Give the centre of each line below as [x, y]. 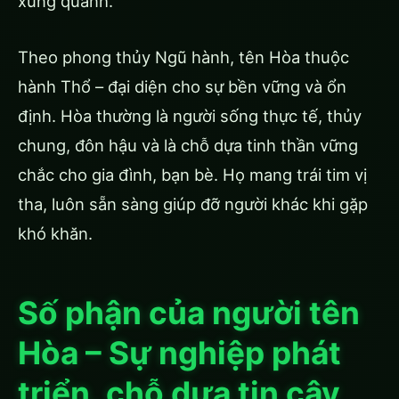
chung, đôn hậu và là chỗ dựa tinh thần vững [188, 146]
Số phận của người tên [189, 313]
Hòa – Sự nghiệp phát [179, 354]
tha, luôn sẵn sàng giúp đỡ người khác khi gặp [193, 204]
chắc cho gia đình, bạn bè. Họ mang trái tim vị [192, 175]
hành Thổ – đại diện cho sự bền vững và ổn [182, 87]
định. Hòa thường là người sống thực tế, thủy [190, 116]
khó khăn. [55, 234]
